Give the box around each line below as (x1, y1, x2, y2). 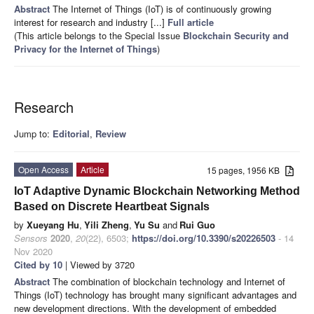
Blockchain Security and (183, 29, 289, 43)
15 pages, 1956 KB (207, 164, 286, 177)
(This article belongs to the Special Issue (14, 29, 183, 43)
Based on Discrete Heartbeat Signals (14, 200, 210, 213)
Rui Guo (179, 218, 215, 232)
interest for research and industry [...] (14, 15, 168, 29)
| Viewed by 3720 (62, 258, 135, 272)
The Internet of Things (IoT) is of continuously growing (53, 2, 271, 16)
